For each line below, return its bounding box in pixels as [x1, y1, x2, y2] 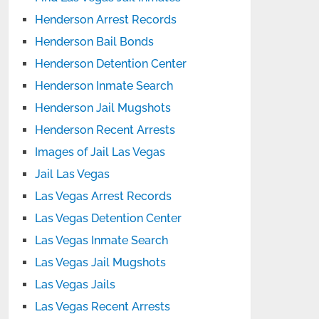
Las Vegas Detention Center [35, 211, 182, 225]
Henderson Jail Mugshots [35, 101, 172, 115]
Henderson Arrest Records [35, 13, 177, 26]
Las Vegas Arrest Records [35, 189, 172, 203]
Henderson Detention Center [35, 57, 187, 70]
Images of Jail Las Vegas [35, 145, 166, 159]
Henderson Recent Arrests [35, 123, 176, 137]
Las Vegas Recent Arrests [35, 300, 171, 313]
